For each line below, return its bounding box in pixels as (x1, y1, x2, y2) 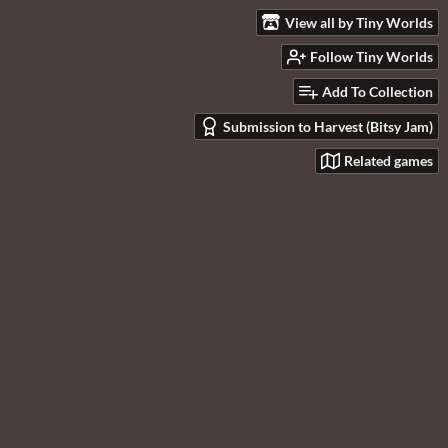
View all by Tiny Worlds (285, 13, 433, 31)
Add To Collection (322, 83, 433, 101)
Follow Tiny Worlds (310, 48, 433, 66)
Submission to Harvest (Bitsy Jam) (223, 117, 433, 135)
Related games (344, 152, 433, 170)
